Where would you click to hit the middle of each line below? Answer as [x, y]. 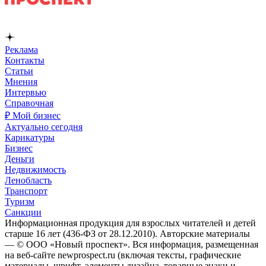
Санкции [23, 212]
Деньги [20, 159]
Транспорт [26, 191]
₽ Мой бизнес [33, 115]
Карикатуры [30, 137]
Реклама [21, 49]
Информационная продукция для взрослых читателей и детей [130, 223]
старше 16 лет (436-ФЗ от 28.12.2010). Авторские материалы [127, 233]
